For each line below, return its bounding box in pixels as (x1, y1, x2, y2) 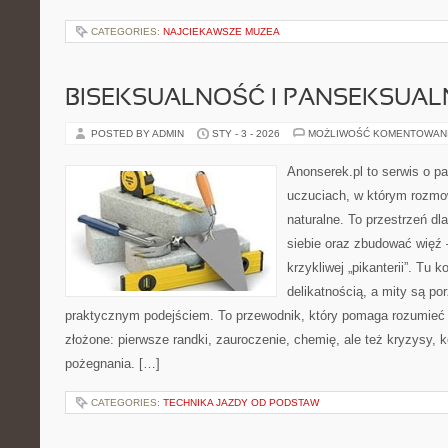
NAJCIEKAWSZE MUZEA (163, 26, 280, 37)
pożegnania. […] (65, 356, 160, 371)
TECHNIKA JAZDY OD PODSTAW (163, 397, 319, 408)
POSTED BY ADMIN (91, 128, 187, 139)
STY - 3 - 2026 (212, 128, 280, 139)
